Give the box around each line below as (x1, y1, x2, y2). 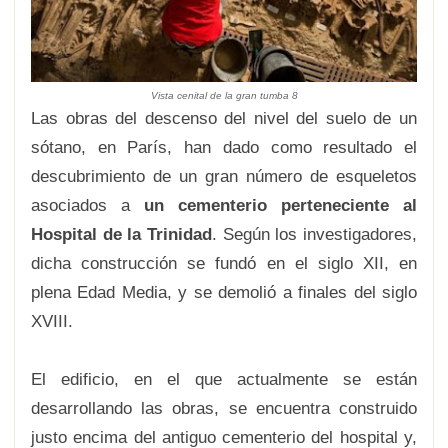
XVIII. (31, 312, 73, 331)
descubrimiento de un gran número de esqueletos (31, 167, 417, 186)
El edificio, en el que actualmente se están (31, 370, 417, 389)
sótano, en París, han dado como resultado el (31, 138, 417, 157)
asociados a (31, 196, 144, 215)
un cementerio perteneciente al (144, 196, 417, 215)
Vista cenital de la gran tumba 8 (150, 90, 298, 101)
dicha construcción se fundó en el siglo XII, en (31, 254, 417, 273)
